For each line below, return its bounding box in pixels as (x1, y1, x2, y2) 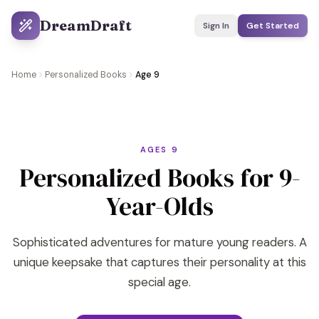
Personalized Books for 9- (19, 161, 300, 195)
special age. (128, 274, 191, 290)
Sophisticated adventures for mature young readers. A (12, 234, 307, 250)
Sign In (203, 20, 229, 31)
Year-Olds (105, 189, 214, 224)
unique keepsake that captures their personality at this (13, 254, 306, 270)
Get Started (246, 20, 299, 31)
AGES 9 (140, 145, 179, 155)
